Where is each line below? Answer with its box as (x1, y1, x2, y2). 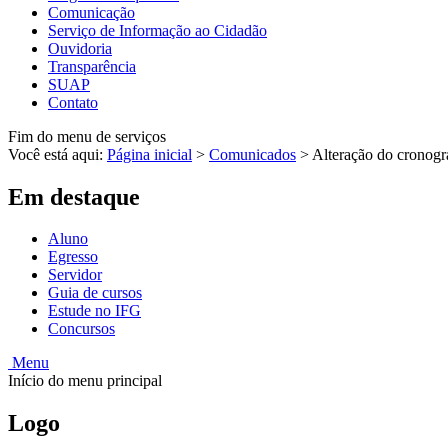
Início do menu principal (8, 372, 162, 390)
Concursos (48, 320, 115, 338)
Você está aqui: (8, 145, 107, 163)
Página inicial (107, 145, 192, 163)
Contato (48, 93, 98, 111)
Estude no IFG (48, 302, 141, 320)
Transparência (48, 57, 136, 75)
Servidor (48, 266, 102, 284)
